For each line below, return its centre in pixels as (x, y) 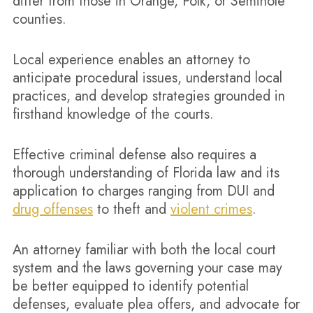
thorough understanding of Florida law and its (146, 173)
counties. (39, 19)
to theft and (131, 209)
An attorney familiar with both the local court (144, 250)
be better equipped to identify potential (130, 286)
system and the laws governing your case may (147, 268)
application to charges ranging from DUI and (143, 191)
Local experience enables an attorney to (131, 60)
